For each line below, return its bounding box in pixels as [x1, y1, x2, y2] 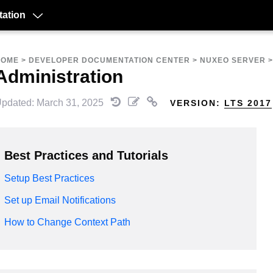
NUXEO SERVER [200, 56, 266, 65]
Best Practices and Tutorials [4, 148, 168, 162]
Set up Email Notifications [4, 194, 116, 205]
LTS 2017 [224, 98, 272, 108]
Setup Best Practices [4, 172, 94, 183]
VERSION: [170, 98, 224, 108]
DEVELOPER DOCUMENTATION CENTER [29, 56, 190, 65]
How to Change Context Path [4, 217, 130, 228]
